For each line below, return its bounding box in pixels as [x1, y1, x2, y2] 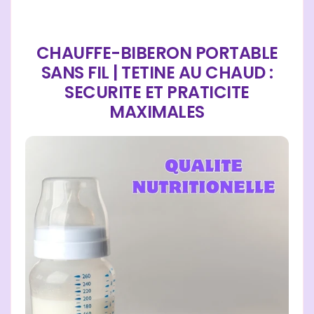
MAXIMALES [109, 100, 205, 123]
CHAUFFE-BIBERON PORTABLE [36, 41, 278, 64]
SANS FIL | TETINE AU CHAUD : [41, 60, 273, 84]
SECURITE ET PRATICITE [64, 80, 250, 104]
